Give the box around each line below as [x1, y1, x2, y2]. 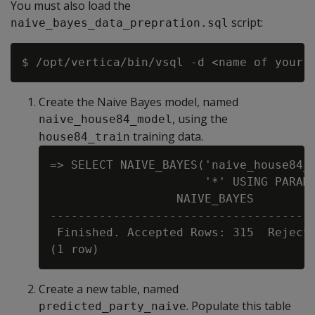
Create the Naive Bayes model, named [39, 94, 238, 110]
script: [229, 15, 263, 30]
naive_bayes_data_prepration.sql [11, 16, 229, 30]
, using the [172, 111, 228, 127]
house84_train [39, 130, 130, 143]
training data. [130, 129, 203, 144]
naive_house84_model [39, 112, 172, 126]
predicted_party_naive [39, 300, 186, 313]
